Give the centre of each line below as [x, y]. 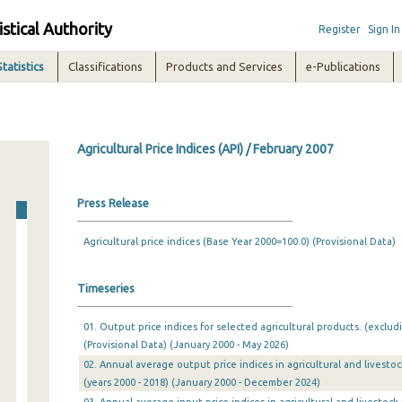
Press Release [113, 203]
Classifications [106, 66]
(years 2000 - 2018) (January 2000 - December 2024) [201, 382]
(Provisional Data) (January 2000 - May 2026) [186, 345]
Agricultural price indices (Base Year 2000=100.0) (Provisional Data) [239, 241]
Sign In [384, 29]
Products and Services [225, 66]
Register [339, 29]
